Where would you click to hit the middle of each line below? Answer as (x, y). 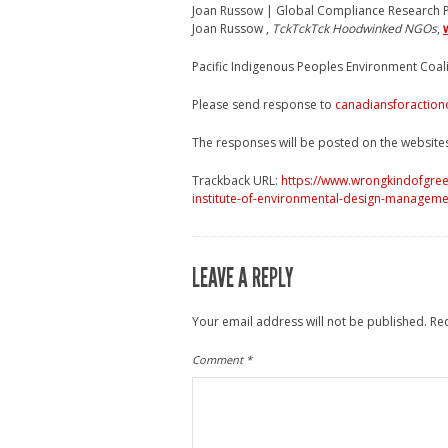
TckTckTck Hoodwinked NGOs (354, 28)
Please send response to (263, 104)
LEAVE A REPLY (242, 278)
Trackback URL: (236, 180)
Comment (219, 359)
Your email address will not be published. (309, 321)
